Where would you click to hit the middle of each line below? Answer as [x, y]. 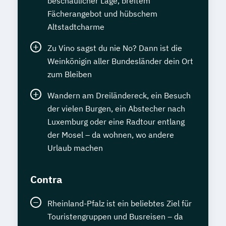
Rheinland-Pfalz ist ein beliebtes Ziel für [120, 203]
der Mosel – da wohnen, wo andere [111, 135]
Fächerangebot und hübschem [102, 14]
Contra [46, 179]
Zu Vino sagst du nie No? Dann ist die [115, 48]
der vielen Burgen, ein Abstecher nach [116, 108]
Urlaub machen [75, 148]
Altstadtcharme [76, 27]
